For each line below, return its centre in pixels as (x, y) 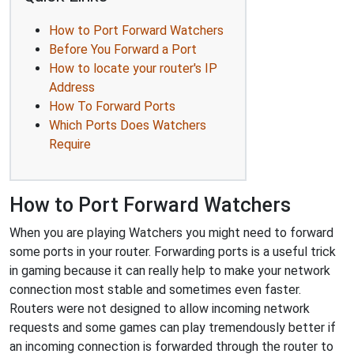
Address (72, 87)
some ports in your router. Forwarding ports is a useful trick (173, 251)
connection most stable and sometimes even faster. (155, 289)
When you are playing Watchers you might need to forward (171, 232)
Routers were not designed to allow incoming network (160, 308)
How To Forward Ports (112, 106)
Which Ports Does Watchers (128, 125)
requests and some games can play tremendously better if (173, 327)
